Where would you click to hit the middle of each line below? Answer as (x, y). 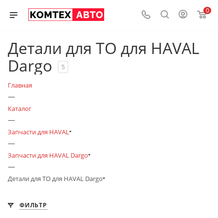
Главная (20, 85)
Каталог (20, 109)
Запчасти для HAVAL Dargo (48, 155)
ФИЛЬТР (33, 205)
